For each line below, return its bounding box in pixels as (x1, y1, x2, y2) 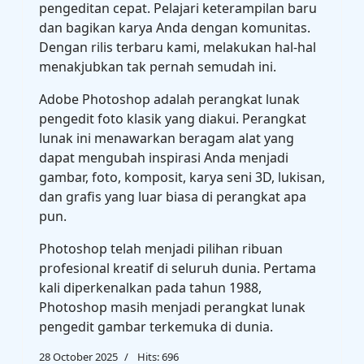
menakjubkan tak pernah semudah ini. (39, 58, 276, 76)
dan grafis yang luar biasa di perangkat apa (39, 188, 306, 206)
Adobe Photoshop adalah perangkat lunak (39, 90, 300, 108)
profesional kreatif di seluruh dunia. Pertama (39, 259, 316, 277)
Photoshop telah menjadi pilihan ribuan (39, 240, 283, 258)
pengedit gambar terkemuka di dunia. (39, 318, 273, 336)
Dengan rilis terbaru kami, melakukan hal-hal (39, 38, 316, 56)
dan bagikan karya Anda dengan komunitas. (39, 19, 310, 37)
